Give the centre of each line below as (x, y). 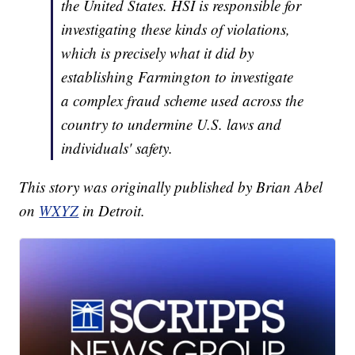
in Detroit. (114, 211)
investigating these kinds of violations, (176, 29)
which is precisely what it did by (158, 53)
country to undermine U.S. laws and (172, 124)
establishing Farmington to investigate (177, 77)
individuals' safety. (117, 148)
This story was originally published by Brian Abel (171, 187)
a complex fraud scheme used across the (183, 101)
